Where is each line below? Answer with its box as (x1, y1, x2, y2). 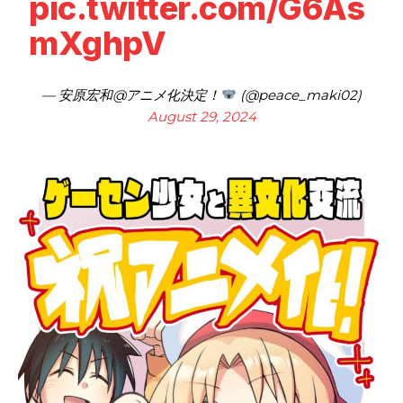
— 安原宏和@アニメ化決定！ (41, 85, 221, 103)
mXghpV (29, 22, 166, 63)
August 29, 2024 (147, 107, 256, 125)
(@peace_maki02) (236, 85, 362, 103)
